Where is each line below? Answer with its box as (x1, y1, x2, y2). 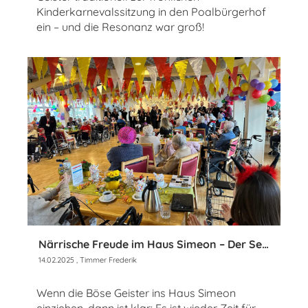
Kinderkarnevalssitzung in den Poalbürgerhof (36, 5, 266, 19)
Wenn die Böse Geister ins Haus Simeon (36, 286, 236, 300)
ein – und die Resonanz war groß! (36, 20, 204, 34)
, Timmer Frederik (74, 255, 137, 265)
